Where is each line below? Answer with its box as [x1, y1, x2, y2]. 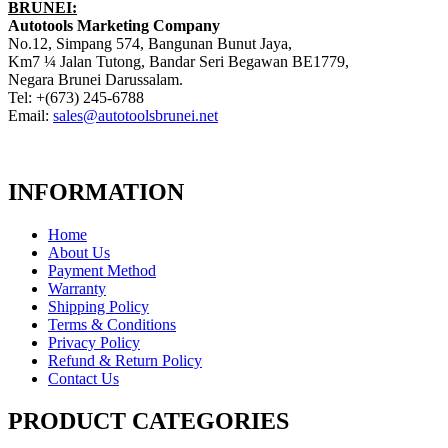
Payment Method [48, 261, 156, 279]
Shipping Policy [48, 297, 149, 315]
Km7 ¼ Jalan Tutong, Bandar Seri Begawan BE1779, [8, 52, 349, 70]
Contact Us [48, 369, 119, 387]
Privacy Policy [48, 333, 140, 351]
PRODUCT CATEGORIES [8, 407, 289, 434]
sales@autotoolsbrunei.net [53, 106, 218, 124]
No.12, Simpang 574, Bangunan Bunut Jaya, [8, 34, 292, 52]
